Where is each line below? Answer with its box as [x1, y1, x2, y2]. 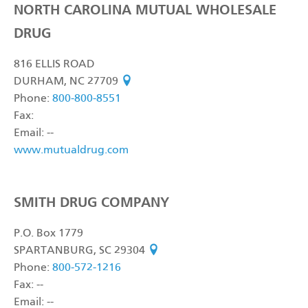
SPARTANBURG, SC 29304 [14, 245, 148, 256]
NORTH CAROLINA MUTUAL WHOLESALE [14, 1, 276, 18]
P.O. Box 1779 [14, 228, 83, 239]
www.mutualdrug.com [14, 145, 129, 156]
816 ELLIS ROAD [14, 59, 95, 70]
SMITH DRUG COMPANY [14, 194, 169, 210]
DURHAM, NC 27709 [14, 76, 121, 87]
